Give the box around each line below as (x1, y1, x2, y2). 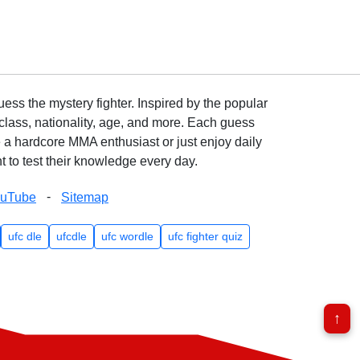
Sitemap (61, 190, 108, 204)
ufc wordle (100, 230, 153, 243)
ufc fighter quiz (167, 230, 243, 243)
